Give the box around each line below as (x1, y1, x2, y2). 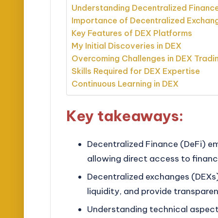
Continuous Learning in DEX (72, 78, 179, 89)
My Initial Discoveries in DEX (72, 40, 182, 51)
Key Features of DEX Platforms (72, 28, 193, 38)
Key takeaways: (66, 107, 184, 126)
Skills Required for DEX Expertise (72, 66, 200, 76)
